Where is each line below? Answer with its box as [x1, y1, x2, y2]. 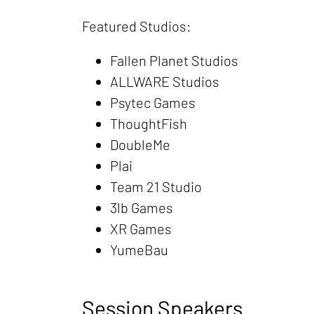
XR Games [110, 220, 172, 237]
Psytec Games [110, 94, 196, 111]
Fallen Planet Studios [110, 52, 238, 69]
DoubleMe [110, 136, 170, 153]
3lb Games [110, 199, 173, 216]
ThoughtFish [110, 115, 187, 132]
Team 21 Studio [110, 178, 202, 195]
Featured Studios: [82, 18, 191, 34]
